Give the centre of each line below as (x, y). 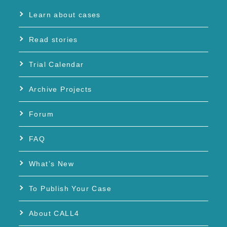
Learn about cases (65, 14)
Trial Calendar (56, 64)
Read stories (53, 39)
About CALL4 (54, 213)
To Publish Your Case (70, 188)
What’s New (51, 163)
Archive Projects (61, 89)
